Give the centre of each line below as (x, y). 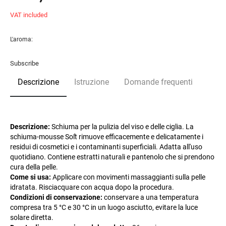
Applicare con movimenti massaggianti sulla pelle (128, 177)
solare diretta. (32, 217)
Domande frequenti (158, 82)
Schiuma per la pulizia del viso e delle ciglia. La (122, 127)
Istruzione (92, 82)
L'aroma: (21, 39)
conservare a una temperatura (151, 197)
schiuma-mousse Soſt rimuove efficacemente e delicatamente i (107, 137)
